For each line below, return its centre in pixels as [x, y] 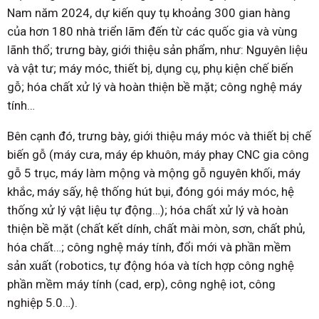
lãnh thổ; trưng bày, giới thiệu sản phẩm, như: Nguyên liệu [157, 50]
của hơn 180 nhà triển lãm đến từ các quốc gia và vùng [152, 32]
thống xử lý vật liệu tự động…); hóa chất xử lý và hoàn [148, 210]
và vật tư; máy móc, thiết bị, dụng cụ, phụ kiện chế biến [150, 69]
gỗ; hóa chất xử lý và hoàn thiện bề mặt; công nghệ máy [155, 87]
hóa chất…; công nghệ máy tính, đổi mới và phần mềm [149, 247]
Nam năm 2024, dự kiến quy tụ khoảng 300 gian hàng [149, 13]
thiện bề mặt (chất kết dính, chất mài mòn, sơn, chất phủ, [156, 229]
